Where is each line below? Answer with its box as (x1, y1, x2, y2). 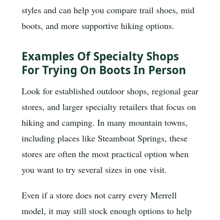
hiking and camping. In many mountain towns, (22, 116, 188, 129)
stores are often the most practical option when (22, 148, 189, 160)
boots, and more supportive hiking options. (22, 20, 174, 32)
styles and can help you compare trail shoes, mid (22, 4, 194, 16)
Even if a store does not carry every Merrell (22, 189, 177, 201)
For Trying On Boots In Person (22, 62, 186, 78)
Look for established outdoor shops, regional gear (22, 85, 198, 97)
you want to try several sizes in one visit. (22, 164, 167, 176)
